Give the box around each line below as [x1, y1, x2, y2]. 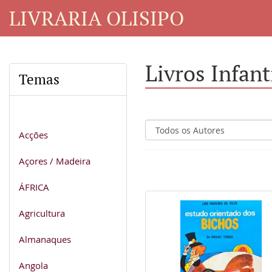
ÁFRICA [19, 180, 49, 193]
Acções [19, 128, 48, 141]
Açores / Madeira [19, 154, 90, 167]
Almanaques [19, 233, 71, 245]
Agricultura [19, 206, 65, 219]
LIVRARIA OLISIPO [9, 4, 184, 31]
